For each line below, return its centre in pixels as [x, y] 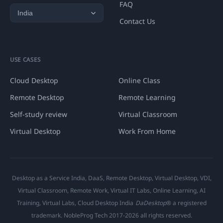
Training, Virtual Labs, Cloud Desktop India [75, 203]
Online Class [139, 81]
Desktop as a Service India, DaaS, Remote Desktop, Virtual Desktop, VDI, [111, 178]
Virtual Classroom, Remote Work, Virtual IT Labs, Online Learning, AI [111, 191]
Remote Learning [147, 98]
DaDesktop [151, 203]
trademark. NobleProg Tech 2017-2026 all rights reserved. [111, 216]
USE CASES [25, 60]
